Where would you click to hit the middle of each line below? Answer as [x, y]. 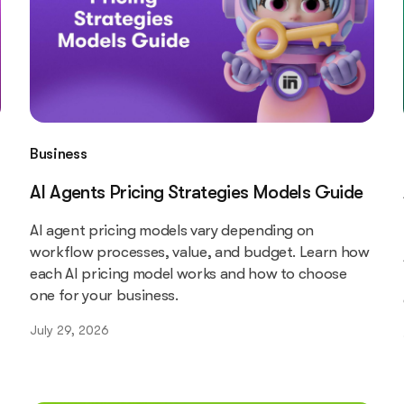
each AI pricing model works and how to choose [188, 273]
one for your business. [106, 295]
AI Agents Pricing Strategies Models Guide [197, 192]
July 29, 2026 [70, 330]
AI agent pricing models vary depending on [172, 230]
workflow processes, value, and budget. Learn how [200, 252]
